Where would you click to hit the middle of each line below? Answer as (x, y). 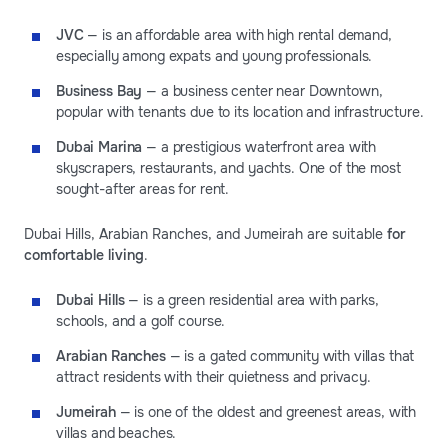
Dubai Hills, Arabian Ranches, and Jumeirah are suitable (205, 233)
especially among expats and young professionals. (214, 55)
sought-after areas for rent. (143, 188)
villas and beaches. (116, 432)
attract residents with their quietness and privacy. (213, 376)
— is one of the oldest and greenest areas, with (268, 411)
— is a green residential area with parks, (251, 299)
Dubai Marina (99, 146)
